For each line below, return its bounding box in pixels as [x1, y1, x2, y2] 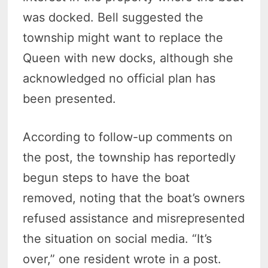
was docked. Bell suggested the [23, 10, 204, 25]
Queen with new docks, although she [23, 51, 234, 66]
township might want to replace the [23, 31, 224, 45]
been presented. [23, 92, 117, 106]
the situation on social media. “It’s [23, 232, 212, 246]
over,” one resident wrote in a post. [23, 252, 222, 267]
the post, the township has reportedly [23, 150, 236, 165]
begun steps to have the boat [23, 170, 190, 185]
